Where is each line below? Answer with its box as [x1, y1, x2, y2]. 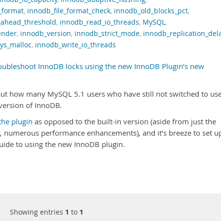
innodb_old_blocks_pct [114, 6, 188, 15]
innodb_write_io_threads [35, 40, 116, 49]
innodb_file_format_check [27, 6, 110, 15]
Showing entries [9, 207, 65, 217]
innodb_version [20, 29, 71, 38]
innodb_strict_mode [74, 29, 140, 38]
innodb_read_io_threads [60, 18, 139, 27]
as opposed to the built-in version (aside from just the [33, 117, 216, 126]
